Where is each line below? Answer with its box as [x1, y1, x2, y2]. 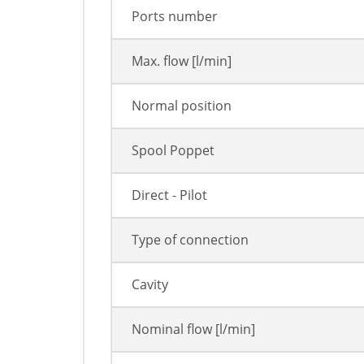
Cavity [132, 275, 168, 294]
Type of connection [132, 231, 249, 249]
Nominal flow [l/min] [132, 320, 255, 339]
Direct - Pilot [132, 186, 207, 205]
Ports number [132, 7, 218, 26]
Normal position [132, 97, 232, 115]
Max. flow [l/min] [132, 52, 232, 71]
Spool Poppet [132, 141, 214, 160]
